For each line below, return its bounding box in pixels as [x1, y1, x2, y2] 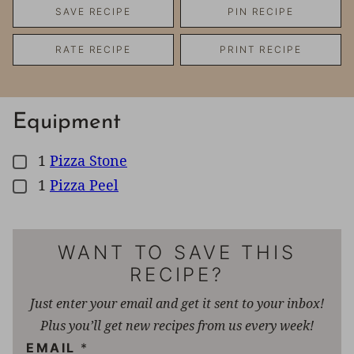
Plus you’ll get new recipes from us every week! [40, 316, 314, 334]
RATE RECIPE [55, 43, 132, 55]
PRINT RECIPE [219, 43, 303, 55]
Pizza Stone [50, 150, 127, 170]
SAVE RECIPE [55, 5, 132, 17]
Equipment [13, 111, 121, 134]
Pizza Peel [50, 175, 119, 194]
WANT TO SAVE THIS [58, 240, 296, 264]
